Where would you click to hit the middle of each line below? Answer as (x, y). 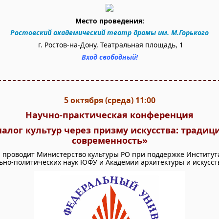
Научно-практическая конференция (109, 115)
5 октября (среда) (99, 100)
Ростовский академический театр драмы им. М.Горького (109, 33)
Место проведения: (109, 21)
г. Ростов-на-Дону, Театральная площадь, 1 (110, 45)
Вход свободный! (109, 57)
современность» (109, 140)
